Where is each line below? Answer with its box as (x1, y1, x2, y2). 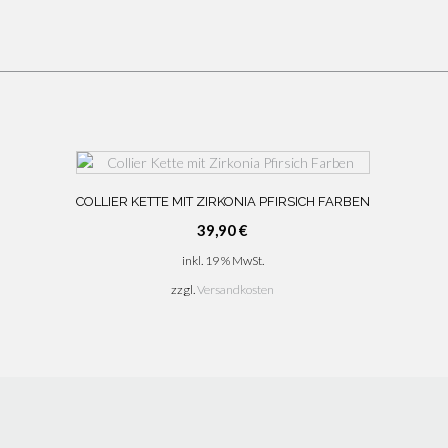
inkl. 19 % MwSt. (181, 252, 264, 268)
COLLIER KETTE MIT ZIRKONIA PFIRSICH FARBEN (75, 193, 370, 209)
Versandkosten (197, 282, 275, 298)
